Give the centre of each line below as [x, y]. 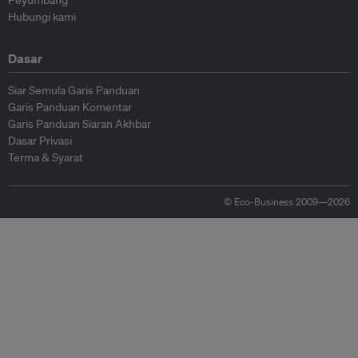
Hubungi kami [42, 17]
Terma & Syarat [46, 158]
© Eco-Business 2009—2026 [287, 202]
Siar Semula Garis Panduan [74, 91]
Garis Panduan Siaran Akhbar [80, 124]
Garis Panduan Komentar [70, 107]
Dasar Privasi [40, 141]
